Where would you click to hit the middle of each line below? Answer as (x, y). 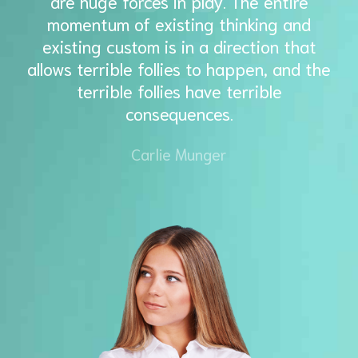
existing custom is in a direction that (179, 46)
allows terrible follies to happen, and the (179, 68)
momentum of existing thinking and (179, 24)
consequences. (179, 113)
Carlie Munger (179, 154)
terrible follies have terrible (179, 91)
